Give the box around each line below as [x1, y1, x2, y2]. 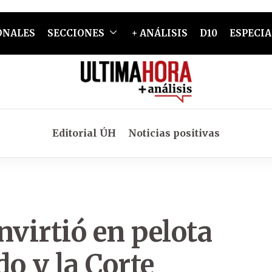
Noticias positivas [128, 127, 220, 139]
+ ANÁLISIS [131, 27, 188, 39]
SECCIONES [47, 27, 104, 39]
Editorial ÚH [52, 127, 116, 139]
